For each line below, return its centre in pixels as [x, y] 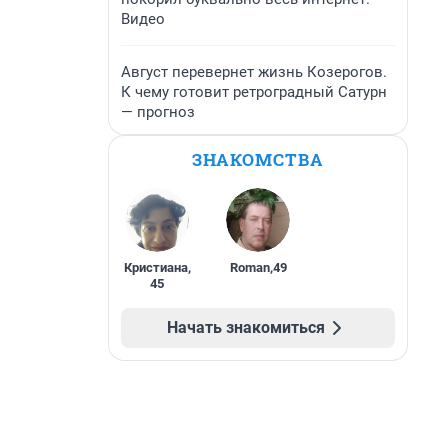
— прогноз [158, 112]
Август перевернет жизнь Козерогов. [254, 72]
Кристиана [155, 267]
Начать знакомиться [246, 327]
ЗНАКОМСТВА [258, 159]
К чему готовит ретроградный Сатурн [254, 92]
